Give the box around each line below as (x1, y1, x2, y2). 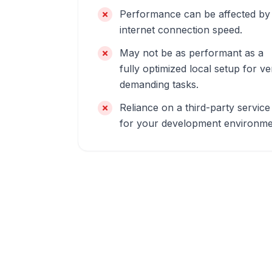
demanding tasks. (120, 78, 199, 90)
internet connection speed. (120, 24, 242, 36)
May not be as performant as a (120, 47, 263, 59)
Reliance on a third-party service (120, 101, 270, 114)
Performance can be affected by (120, 8, 270, 20)
